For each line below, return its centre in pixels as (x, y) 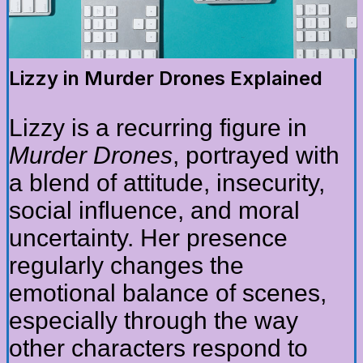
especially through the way (154, 320)
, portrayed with (256, 155)
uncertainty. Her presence (148, 237)
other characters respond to (158, 348)
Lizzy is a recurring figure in (158, 127)
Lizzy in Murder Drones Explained (166, 78)
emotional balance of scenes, (168, 293)
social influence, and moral (154, 210)
